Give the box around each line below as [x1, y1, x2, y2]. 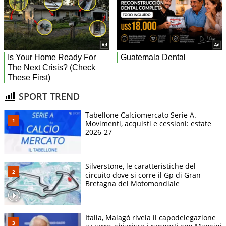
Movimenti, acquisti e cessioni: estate [85, 119, 211, 129]
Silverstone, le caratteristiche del [85, 161, 196, 172]
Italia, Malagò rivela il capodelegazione [85, 213, 216, 223]
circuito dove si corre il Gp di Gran [85, 170, 201, 180]
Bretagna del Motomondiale [85, 179, 180, 189]
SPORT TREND [16, 90, 80, 102]
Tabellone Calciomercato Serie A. [85, 110, 196, 120]
